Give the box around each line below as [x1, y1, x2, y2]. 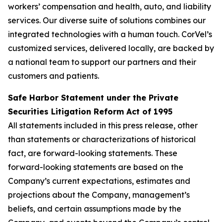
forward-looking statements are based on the [8, 162, 183, 172]
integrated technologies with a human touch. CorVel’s [8, 29, 212, 39]
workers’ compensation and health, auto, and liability [8, 1, 211, 11]
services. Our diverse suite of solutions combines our [8, 15, 206, 25]
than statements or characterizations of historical [8, 134, 196, 144]
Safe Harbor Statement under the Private [8, 93, 178, 103]
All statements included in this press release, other [8, 120, 198, 130]
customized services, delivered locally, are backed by [8, 43, 214, 53]
